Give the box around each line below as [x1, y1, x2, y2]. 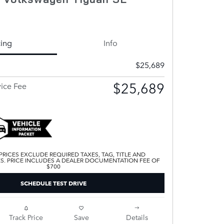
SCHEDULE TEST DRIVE [20, 178, 86, 188]
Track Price [8, 211, 43, 222]
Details [125, 211, 148, 222]
